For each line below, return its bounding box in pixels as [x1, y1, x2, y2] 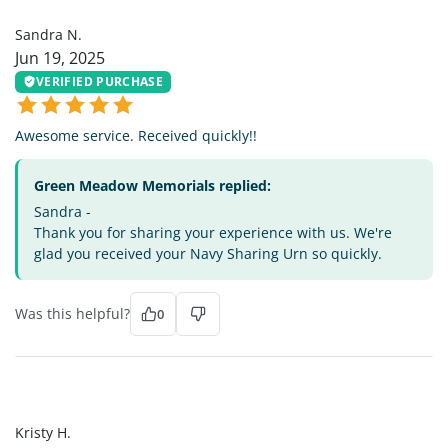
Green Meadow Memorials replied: [34, 176, 271, 196]
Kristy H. [15, 423, 71, 443]
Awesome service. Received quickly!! [15, 126, 257, 146]
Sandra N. [15, 24, 82, 44]
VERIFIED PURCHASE [36, 72, 164, 90]
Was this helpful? [15, 304, 130, 324]
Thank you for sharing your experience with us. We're [34, 223, 392, 243]
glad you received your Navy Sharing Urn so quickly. [34, 244, 382, 264]
